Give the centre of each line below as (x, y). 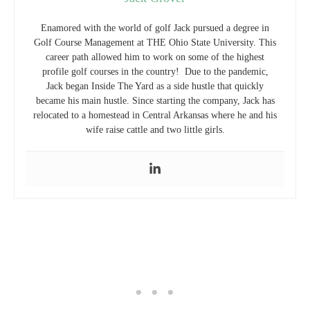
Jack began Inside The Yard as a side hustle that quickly (155, 86)
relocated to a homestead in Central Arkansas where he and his (155, 116)
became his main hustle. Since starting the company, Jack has (155, 101)
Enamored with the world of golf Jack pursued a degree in (155, 28)
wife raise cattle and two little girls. (155, 130)
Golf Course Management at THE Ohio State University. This (155, 43)
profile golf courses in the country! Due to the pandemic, (155, 72)
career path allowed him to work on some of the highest (155, 57)
